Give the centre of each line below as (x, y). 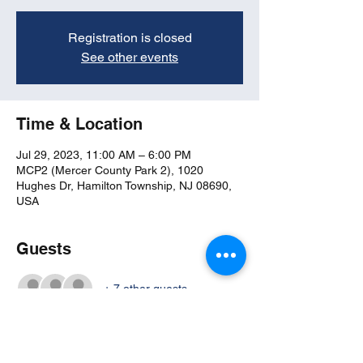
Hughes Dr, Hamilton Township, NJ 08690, (124, 186)
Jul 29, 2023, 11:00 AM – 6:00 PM (104, 155)
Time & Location (79, 124)
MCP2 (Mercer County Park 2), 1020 (110, 170)
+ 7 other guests (145, 288)
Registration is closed (130, 38)
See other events (130, 57)
